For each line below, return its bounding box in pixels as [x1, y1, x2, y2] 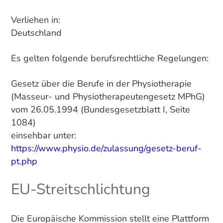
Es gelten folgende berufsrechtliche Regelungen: [10, 52, 209, 64]
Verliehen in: [10, 13, 60, 26]
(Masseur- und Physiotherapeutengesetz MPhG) [10, 90, 205, 103]
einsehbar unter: [10, 129, 76, 141]
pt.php [10, 155, 37, 167]
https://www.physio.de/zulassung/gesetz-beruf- [10, 142, 202, 154]
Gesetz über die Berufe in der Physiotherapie [10, 77, 192, 90]
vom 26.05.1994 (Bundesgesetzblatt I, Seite [10, 103, 190, 115]
